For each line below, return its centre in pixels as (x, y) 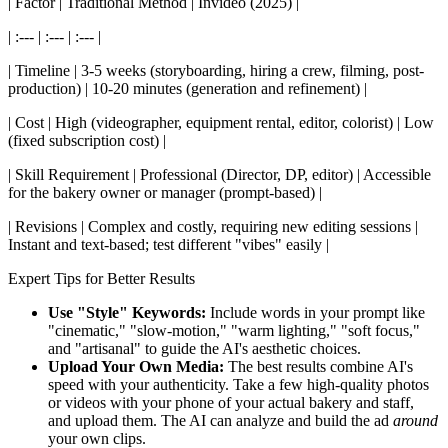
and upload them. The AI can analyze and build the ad (220, 420)
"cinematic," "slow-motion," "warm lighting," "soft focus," (234, 330)
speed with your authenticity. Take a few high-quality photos (238, 384)
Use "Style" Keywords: (127, 312)
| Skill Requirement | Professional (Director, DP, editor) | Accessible (219, 174)
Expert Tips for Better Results (101, 278)
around (415, 420)
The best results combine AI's (318, 366)
